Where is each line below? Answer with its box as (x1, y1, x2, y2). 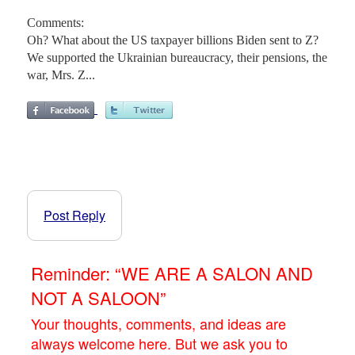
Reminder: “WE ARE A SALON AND (31, 260, 313, 285)
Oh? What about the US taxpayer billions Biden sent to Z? (27, 32, 319, 47)
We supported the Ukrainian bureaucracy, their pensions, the (27, 50, 327, 64)
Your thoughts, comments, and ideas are (31, 312, 286, 334)
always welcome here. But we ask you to (31, 332, 288, 353)
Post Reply (44, 205, 105, 224)
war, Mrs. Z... (27, 67, 95, 82)
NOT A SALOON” (31, 284, 166, 310)
